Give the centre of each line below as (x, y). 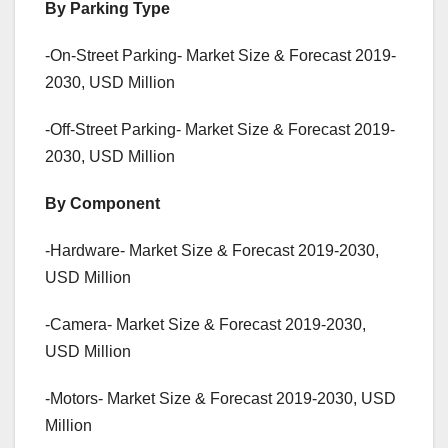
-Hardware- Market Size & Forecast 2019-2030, (212, 251)
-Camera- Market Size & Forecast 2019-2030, (205, 325)
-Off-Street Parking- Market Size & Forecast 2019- (220, 130)
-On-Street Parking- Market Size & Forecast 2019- (220, 56)
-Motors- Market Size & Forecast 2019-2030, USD (220, 399)
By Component (102, 204)
